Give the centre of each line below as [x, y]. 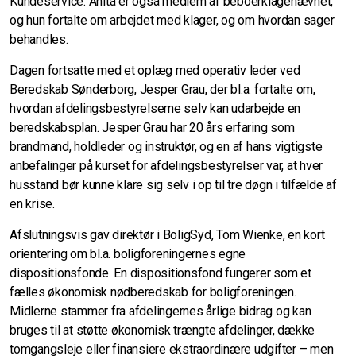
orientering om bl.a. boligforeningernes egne [128, 254]
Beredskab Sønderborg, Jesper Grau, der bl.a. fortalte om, [163, 90]
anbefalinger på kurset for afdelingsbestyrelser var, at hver [166, 166]
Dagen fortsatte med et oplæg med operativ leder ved [155, 71]
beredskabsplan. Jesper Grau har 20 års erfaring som [152, 128]
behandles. [41, 40]
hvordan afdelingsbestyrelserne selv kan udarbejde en [155, 109]
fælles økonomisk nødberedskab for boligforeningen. [153, 292]
